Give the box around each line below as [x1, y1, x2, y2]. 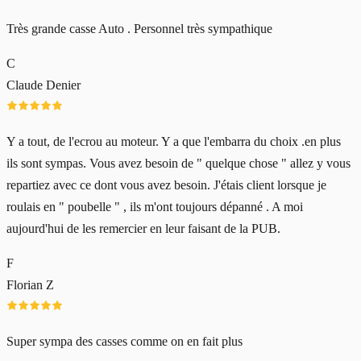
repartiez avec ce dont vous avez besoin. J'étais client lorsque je [6, 178, 326, 193]
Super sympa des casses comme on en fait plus [6, 334, 243, 349]
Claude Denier [6, 78, 81, 93]
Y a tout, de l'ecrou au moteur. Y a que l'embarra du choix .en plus [6, 135, 341, 149]
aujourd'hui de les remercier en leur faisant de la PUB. [6, 222, 280, 236]
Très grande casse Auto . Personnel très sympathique [6, 22, 272, 36]
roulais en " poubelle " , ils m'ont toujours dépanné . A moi [6, 200, 303, 214]
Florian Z [6, 278, 54, 293]
